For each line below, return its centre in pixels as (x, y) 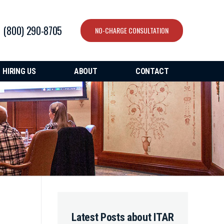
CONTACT (152, 71)
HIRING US (19, 71)
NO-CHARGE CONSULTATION (132, 30)
